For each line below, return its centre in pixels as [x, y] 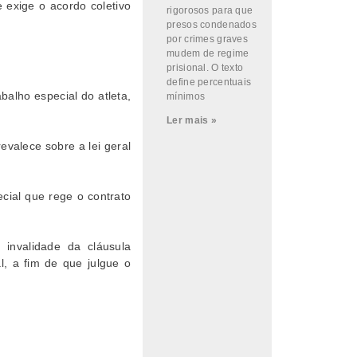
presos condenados [212, 25]
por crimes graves [207, 39]
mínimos [186, 96]
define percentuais [209, 82]
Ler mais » [192, 120]
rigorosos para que [210, 10]
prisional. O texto [205, 68]
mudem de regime [208, 53]
